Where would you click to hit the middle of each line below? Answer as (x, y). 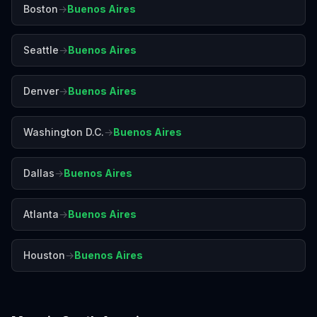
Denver (41, 91)
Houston (44, 255)
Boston (41, 9)
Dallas (39, 173)
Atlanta (41, 214)
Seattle (41, 50)
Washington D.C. (64, 132)
